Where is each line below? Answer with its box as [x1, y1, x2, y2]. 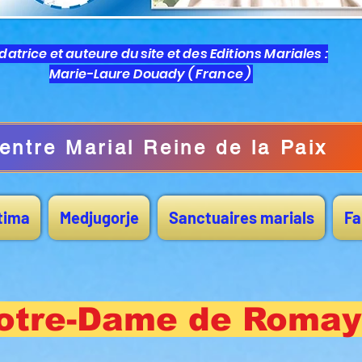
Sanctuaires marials [168, 208, 314, 227]
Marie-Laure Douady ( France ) [48, 65, 254, 83]
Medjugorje [59, 208, 139, 227]
